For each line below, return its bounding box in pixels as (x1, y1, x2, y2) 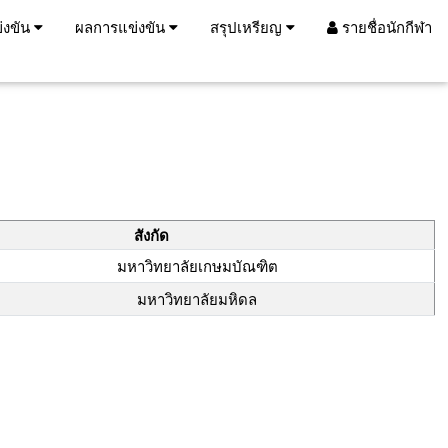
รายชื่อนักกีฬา (338, 17, 432, 37)
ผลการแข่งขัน (75, 17, 169, 37)
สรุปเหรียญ (210, 17, 286, 37)
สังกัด (133, 225, 169, 245)
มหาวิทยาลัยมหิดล (137, 289, 257, 309)
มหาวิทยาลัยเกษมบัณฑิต (116, 256, 278, 276)
